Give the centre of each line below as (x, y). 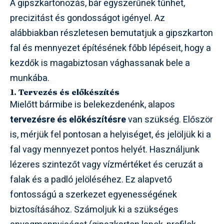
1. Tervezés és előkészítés (65, 91)
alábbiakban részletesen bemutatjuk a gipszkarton (111, 33)
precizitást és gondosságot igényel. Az (87, 18)
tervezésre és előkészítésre (68, 119)
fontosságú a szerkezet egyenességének (93, 194)
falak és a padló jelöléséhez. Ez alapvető (91, 179)
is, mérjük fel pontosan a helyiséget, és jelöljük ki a (110, 134)
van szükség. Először (169, 119)
